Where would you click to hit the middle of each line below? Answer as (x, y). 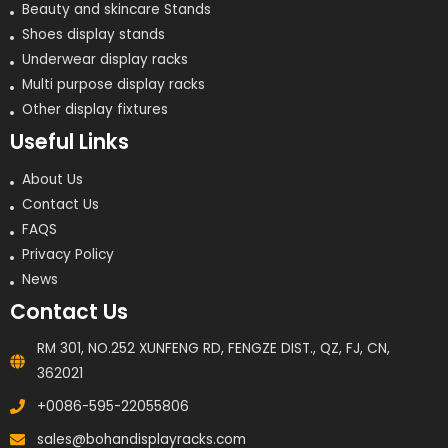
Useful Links (69, 142)
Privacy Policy (68, 254)
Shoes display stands (93, 35)
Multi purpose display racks (113, 85)
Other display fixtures (95, 110)
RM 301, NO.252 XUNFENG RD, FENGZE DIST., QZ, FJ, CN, (213, 349)
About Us (52, 179)
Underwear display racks (105, 60)
